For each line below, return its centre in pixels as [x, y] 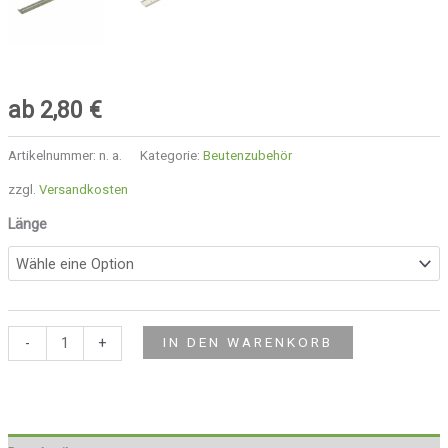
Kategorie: [171, 155]
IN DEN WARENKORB [247, 341]
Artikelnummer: [53, 155]
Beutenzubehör [247, 155]
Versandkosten [83, 190]
